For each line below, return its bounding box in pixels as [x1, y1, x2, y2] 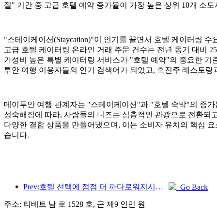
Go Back [176, 183, 208, 191]
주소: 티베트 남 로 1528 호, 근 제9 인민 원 [4, 200, 145, 208]
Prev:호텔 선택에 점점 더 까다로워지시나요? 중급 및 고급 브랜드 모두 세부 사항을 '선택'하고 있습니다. [155, 182, 163, 191]
